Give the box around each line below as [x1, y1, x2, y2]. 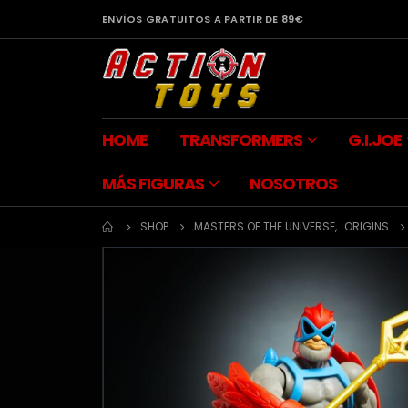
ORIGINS [344, 219, 389, 235]
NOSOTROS [250, 172, 337, 196]
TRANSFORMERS [179, 128, 302, 152]
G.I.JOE [348, 128, 402, 152]
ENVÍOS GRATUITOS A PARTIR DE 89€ [102, 12, 303, 26]
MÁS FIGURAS [102, 172, 204, 196]
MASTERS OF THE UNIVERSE [194, 219, 335, 235]
